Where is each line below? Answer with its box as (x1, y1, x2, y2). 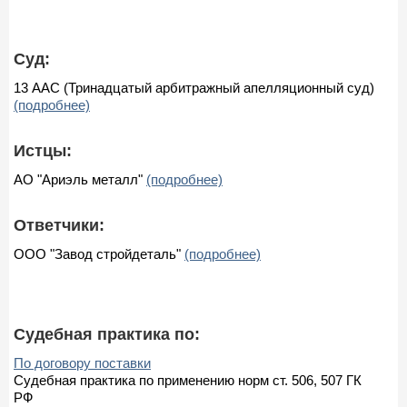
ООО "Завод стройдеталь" (14, 245, 184, 262)
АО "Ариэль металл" (14, 171, 146, 187)
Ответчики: (14, 215, 104, 234)
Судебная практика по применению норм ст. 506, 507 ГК (14, 372, 362, 388)
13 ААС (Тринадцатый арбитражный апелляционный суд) (14, 79, 374, 95)
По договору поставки (14, 354, 151, 371)
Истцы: (14, 141, 72, 160)
